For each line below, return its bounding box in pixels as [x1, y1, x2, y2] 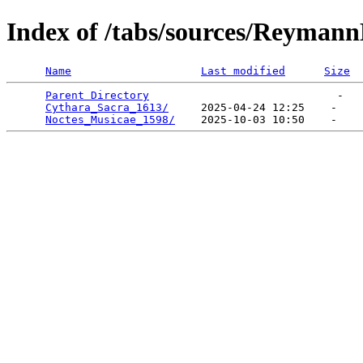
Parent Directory [45, 88, 149, 101]
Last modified [201, 64, 285, 77]
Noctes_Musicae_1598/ [45, 113, 175, 126]
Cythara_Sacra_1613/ [45, 100, 169, 113]
